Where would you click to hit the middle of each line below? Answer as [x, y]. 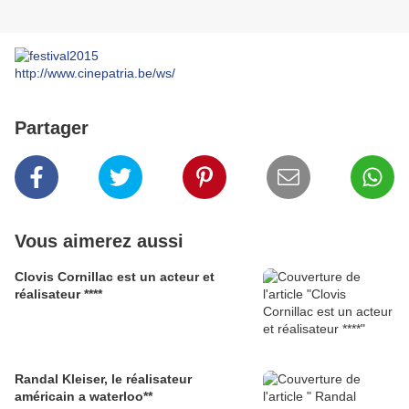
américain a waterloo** [121, 397]
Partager [52, 128]
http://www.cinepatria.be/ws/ [95, 73]
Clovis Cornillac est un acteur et [115, 277]
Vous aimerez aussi [99, 241]
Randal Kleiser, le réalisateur [103, 379]
